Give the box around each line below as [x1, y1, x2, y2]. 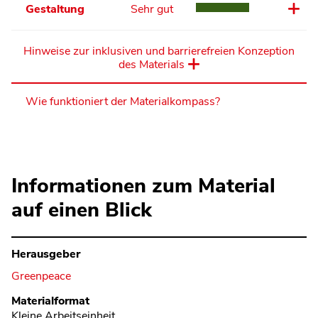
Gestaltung [26, 1, 84, 18]
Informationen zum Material [11, 172, 275, 200]
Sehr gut [130, 1, 173, 18]
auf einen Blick [11, 196, 152, 224]
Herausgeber [11, 246, 80, 262]
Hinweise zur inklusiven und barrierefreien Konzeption [23, 43, 295, 60]
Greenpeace [11, 268, 71, 284]
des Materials [119, 57, 185, 73]
